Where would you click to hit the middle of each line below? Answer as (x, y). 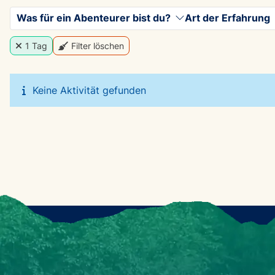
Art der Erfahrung (227, 18)
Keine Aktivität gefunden (89, 90)
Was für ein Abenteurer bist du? (94, 18)
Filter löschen (98, 45)
